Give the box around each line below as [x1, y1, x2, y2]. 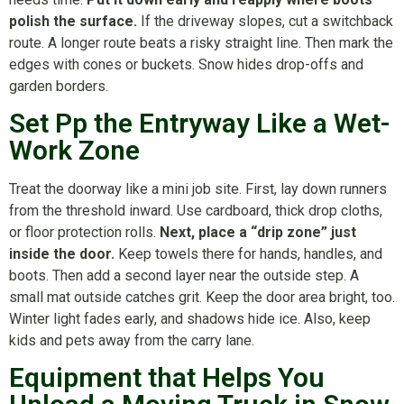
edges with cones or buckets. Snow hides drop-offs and [9, 55, 363, 73]
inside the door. [9, 245, 115, 263]
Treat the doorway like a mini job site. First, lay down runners [9, 180, 387, 198]
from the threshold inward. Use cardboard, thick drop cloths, [9, 202, 382, 220]
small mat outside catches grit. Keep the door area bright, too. [9, 289, 395, 307]
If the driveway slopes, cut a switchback [137, 12, 393, 30]
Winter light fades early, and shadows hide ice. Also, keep [9, 310, 371, 328]
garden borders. [9, 77, 108, 95]
